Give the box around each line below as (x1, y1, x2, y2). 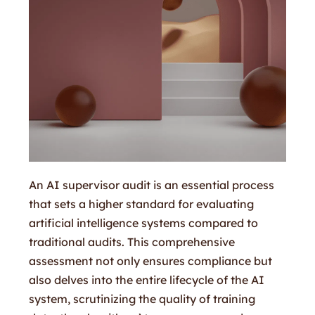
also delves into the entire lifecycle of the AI (29, 272, 265, 287)
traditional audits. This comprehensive (29, 234, 236, 249)
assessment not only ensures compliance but (29, 253, 273, 268)
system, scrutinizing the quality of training (29, 291, 256, 306)
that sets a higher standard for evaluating (29, 196, 255, 211)
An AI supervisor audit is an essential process (29, 177, 275, 192)
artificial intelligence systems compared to (29, 215, 259, 230)
